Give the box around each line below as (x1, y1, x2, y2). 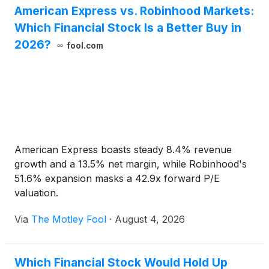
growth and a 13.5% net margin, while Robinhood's (14, 158, 247, 171)
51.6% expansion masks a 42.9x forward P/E (14, 172, 220, 185)
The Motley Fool (31, 213, 106, 226)
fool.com (66, 41, 103, 51)
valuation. (14, 187, 58, 199)
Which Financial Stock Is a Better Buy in (14, 20, 241, 35)
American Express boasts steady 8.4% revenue (14, 144, 232, 156)
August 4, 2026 (115, 213, 185, 226)
